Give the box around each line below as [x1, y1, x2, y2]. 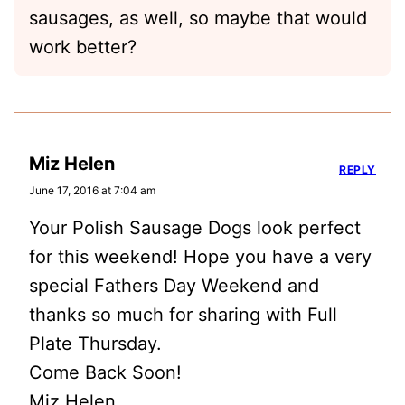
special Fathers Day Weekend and [29, 274, 319, 297]
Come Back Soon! [29, 361, 182, 383]
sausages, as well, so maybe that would [29, 6, 367, 29]
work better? [29, 35, 137, 58]
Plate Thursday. [29, 332, 162, 354]
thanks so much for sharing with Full [29, 303, 337, 325]
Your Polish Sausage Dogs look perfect [29, 216, 361, 239]
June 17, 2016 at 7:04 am [29, 183, 155, 197]
